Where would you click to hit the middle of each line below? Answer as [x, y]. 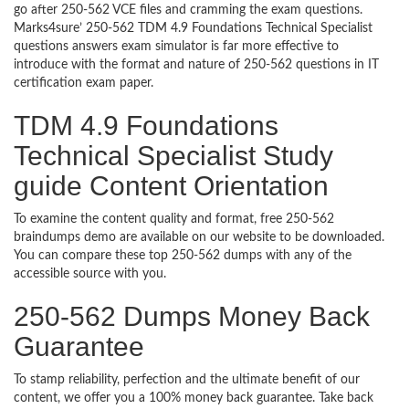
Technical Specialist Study [173, 156]
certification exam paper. [91, 83]
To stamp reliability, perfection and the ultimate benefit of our [187, 380]
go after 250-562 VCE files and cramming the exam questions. [188, 10]
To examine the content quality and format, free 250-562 [174, 219]
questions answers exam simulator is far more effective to [176, 47]
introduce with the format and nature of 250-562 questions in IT [196, 65]
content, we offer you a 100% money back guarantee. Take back [194, 398]
